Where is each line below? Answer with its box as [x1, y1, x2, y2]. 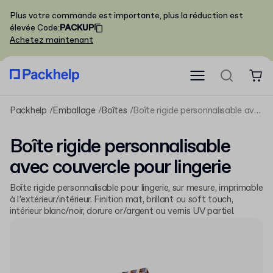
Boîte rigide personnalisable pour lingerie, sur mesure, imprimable [10, 182, 263, 194]
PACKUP [60, 23, 94, 34]
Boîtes [101, 105, 127, 117]
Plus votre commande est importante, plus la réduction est [10, 10, 243, 21]
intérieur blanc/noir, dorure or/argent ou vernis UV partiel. [10, 205, 235, 218]
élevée [10, 23, 35, 34]
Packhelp [10, 105, 47, 117]
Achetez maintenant [10, 35, 93, 46]
